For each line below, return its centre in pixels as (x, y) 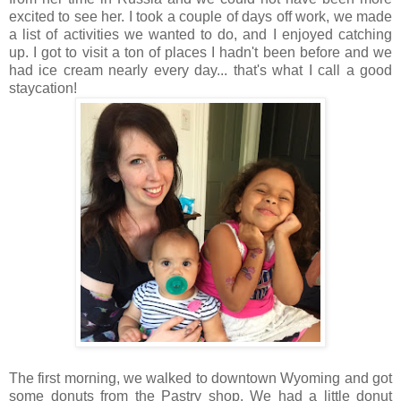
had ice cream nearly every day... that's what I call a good (200, 71)
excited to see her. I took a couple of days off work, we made (200, 17)
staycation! (43, 89)
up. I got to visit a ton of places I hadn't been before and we (200, 53)
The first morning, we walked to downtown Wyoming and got (200, 379)
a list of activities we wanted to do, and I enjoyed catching (200, 35)
